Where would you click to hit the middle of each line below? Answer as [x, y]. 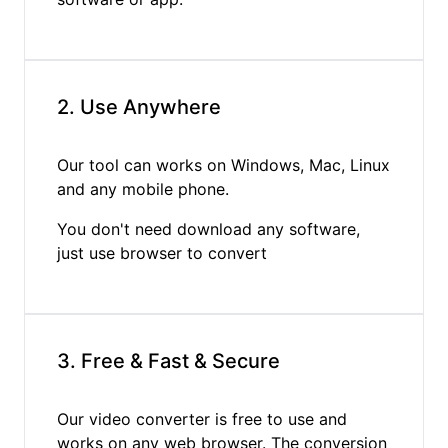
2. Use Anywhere [139, 106]
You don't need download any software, [208, 228]
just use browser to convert [162, 252]
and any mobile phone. [143, 188]
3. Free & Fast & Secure [168, 360]
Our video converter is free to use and [202, 418]
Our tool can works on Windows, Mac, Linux [223, 164]
